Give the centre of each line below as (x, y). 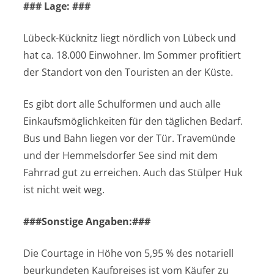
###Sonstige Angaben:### (87, 222)
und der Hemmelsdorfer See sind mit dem (120, 156)
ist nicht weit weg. (64, 190)
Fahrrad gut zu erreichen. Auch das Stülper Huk (133, 173)
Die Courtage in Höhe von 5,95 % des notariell (128, 254)
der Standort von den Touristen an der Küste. (128, 72)
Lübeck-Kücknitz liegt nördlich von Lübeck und (130, 38)
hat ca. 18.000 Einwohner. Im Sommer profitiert (132, 55)
